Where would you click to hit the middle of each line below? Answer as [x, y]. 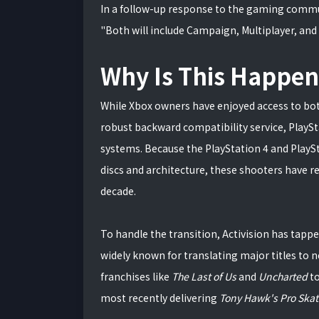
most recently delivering [160, 298]
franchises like [136, 276]
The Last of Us [204, 276]
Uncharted [284, 276]
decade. [118, 191]
